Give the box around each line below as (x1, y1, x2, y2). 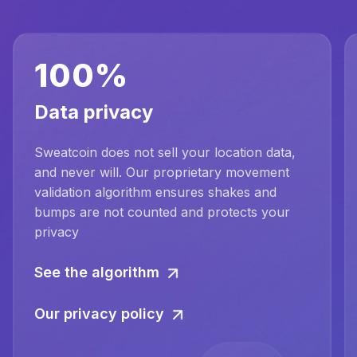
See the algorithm (34, 264, 159, 281)
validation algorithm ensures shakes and (34, 184, 277, 201)
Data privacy (34, 100, 153, 124)
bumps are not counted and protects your (34, 204, 290, 221)
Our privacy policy (34, 305, 164, 323)
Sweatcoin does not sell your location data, (34, 144, 296, 161)
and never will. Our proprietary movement (34, 164, 289, 181)
